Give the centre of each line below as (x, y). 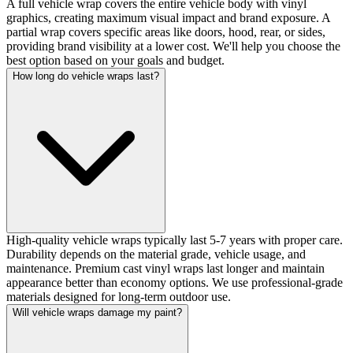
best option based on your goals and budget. (115, 60)
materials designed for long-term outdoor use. (119, 296)
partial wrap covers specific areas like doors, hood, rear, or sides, (166, 32)
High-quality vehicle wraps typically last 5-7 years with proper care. (175, 240)
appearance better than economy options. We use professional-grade (175, 282)
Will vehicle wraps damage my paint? (97, 312)
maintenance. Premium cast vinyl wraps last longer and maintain (165, 268)
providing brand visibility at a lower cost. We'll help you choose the (173, 46)
